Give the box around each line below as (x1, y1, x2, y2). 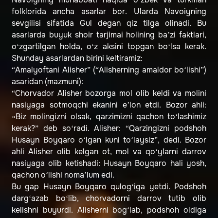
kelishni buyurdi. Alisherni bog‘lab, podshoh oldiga (12, 205, 206, 216)
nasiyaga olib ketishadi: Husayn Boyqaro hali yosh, (12, 158, 206, 169)
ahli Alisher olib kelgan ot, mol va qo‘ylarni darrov (12, 146, 206, 157)
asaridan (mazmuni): (12, 76, 83, 87)
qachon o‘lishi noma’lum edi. (12, 170, 114, 181)
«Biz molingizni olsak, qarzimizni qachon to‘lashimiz (12, 111, 206, 122)
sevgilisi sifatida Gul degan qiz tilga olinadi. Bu (12, 18, 206, 29)
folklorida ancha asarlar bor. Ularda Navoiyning (12, 6, 206, 17)
